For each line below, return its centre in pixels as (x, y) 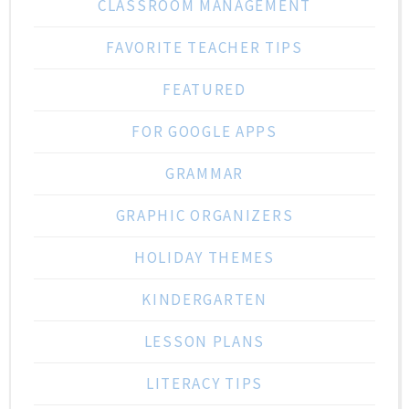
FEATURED (204, 89)
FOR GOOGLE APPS (204, 131)
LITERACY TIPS (204, 383)
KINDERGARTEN (204, 299)
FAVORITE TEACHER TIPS (204, 47)
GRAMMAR (204, 173)
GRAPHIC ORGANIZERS (204, 215)
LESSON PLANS (204, 341)
